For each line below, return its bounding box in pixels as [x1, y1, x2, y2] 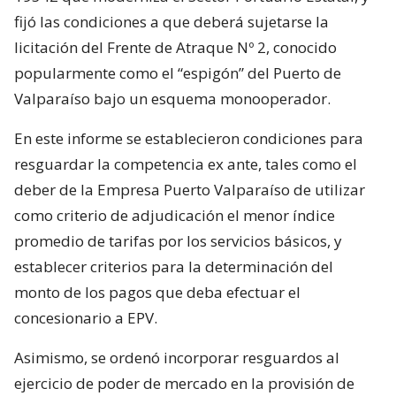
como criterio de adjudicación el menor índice [14, 204, 335, 225]
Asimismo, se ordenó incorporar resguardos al [14, 346, 339, 368]
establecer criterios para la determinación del [14, 255, 333, 277]
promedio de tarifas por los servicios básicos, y [14, 230, 342, 251]
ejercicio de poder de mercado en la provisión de [14, 372, 354, 393]
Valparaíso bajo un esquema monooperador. [14, 88, 331, 109]
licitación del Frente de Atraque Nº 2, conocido [14, 36, 337, 57]
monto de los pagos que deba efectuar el [14, 281, 301, 302]
